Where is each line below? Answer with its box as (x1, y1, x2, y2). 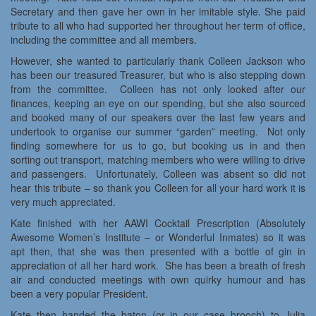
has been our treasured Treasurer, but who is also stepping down (11, 68, 305, 83)
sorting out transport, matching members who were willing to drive (11, 152, 305, 167)
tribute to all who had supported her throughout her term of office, (11, 18, 305, 33)
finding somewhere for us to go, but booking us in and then (11, 138, 305, 153)
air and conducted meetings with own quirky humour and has (11, 272, 305, 287)
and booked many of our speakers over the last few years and (11, 110, 305, 125)
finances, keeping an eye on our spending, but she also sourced (11, 96, 305, 111)
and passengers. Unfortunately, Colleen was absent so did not (11, 166, 305, 181)
